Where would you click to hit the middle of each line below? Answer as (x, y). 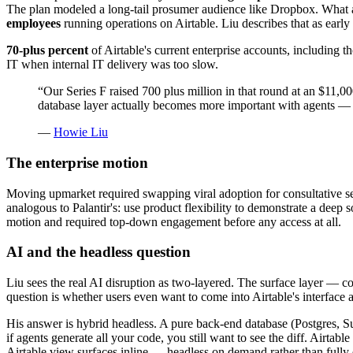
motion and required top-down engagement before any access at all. (174, 221)
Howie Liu (81, 132)
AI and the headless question (98, 252)
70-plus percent (47, 50)
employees (33, 24)
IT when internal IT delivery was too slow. (112, 65)
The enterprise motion (77, 162)
